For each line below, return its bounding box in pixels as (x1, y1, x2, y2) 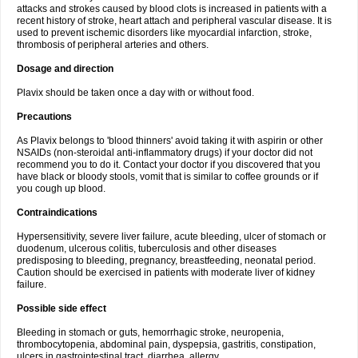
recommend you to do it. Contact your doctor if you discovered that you (17, 159, 320, 170)
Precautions (17, 111, 72, 122)
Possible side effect (17, 303, 106, 314)
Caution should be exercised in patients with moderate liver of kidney (17, 267, 315, 278)
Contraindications (17, 207, 97, 218)
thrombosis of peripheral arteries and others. (17, 39, 209, 50)
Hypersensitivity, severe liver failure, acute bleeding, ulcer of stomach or (17, 231, 326, 242)
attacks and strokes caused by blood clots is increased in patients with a (17, 3, 327, 14)
